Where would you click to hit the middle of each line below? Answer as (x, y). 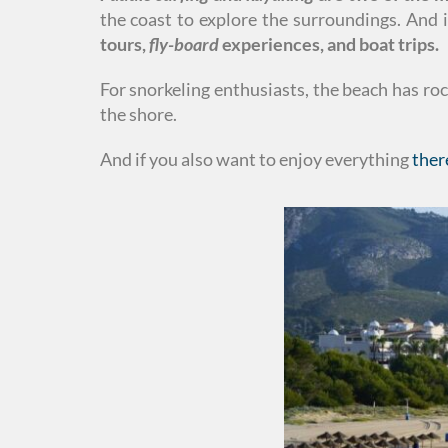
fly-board (183, 43)
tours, (124, 43)
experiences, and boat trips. (328, 43)
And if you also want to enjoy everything (255, 158)
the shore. (138, 113)
